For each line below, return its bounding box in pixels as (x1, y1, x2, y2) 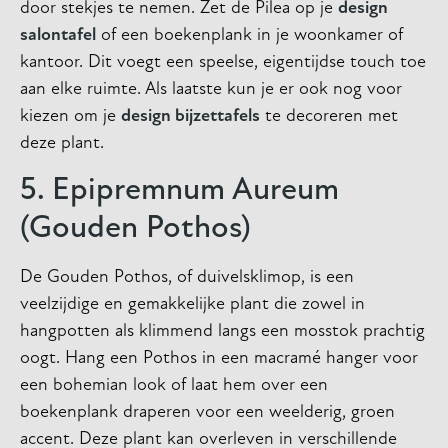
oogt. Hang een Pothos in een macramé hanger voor (20, 348, 418, 368)
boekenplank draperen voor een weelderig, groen (20, 402, 395, 422)
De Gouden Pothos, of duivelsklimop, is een (20, 267, 354, 287)
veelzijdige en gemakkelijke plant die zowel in (20, 294, 365, 314)
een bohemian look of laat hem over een (20, 375, 328, 395)
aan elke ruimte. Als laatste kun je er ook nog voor (20, 80, 402, 100)
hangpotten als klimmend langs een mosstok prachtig (20, 321, 425, 341)
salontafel (20, 26, 96, 46)
